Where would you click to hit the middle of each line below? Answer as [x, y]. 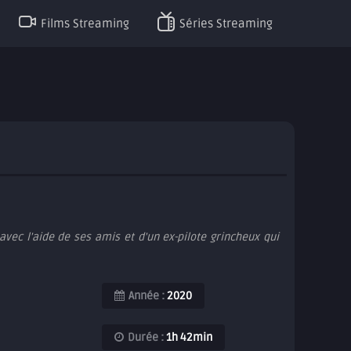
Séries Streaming [226, 23]
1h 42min [188, 337]
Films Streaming [85, 23]
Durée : [145, 337]
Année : [146, 296]
